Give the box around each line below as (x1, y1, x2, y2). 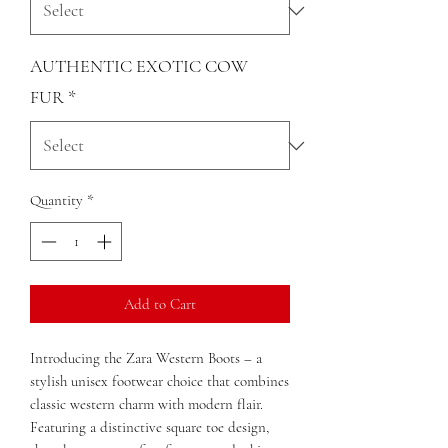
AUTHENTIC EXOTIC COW (30, 55, 248, 77)
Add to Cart (124, 294, 196, 313)
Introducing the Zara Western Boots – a (30, 348, 262, 367)
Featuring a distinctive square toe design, (30, 417, 269, 436)
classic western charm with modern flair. (30, 394, 263, 413)
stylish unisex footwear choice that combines (30, 371, 289, 390)
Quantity (30, 191, 83, 209)
